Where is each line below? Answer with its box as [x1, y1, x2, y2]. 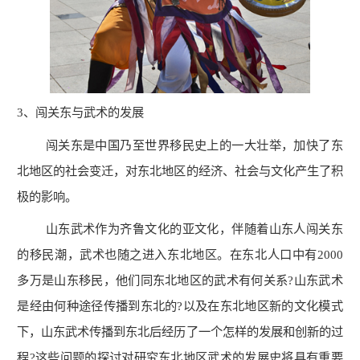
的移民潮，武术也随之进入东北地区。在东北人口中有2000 [17, 247, 343, 262]
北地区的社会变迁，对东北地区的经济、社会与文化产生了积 [17, 163, 343, 178]
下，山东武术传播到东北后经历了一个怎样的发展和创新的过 [17, 325, 343, 339]
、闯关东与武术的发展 [23, 105, 145, 120]
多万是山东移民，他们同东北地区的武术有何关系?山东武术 [17, 273, 343, 288]
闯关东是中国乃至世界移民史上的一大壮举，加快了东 [17, 137, 343, 152]
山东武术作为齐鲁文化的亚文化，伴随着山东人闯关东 [17, 222, 343, 236]
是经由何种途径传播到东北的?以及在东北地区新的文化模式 [17, 299, 343, 313]
